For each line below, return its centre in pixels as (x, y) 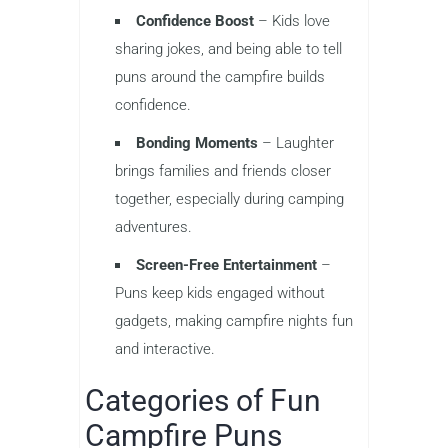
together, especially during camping (229, 199)
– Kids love (292, 21)
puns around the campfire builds (220, 77)
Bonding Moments (197, 143)
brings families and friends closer (223, 171)
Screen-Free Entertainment (226, 265)
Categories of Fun (203, 401)
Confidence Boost (195, 21)
